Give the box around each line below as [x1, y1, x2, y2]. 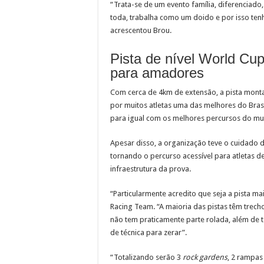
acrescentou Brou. [110, 25, 171, 35]
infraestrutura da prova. [110, 164, 191, 173]
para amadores [110, 64, 204, 81]
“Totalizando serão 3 [110, 252, 183, 262]
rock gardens [183, 252, 227, 262]
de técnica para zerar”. [110, 227, 187, 237]
